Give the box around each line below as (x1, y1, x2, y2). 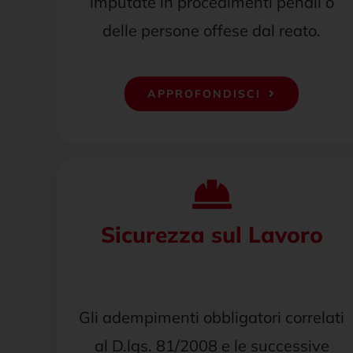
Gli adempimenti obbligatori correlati (79, 307, 345, 327)
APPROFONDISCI (147, 87, 262, 101)
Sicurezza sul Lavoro (100, 221, 323, 248)
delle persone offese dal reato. (102, 20, 321, 40)
